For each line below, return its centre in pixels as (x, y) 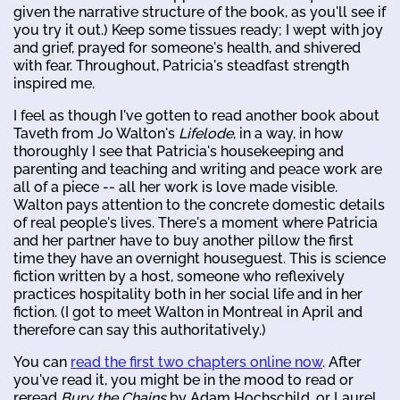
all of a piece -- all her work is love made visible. (175, 187)
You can (42, 362)
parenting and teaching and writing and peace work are (198, 169)
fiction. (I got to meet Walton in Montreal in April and (188, 312)
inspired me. (54, 83)
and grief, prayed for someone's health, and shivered (187, 47)
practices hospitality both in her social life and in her (188, 294)
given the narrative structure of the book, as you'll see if (200, 12)
